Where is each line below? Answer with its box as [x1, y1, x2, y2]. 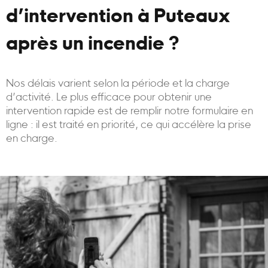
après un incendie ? [6, 36, 179, 55]
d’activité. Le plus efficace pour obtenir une [6, 93, 212, 103]
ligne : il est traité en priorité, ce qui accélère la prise [6, 120, 251, 131]
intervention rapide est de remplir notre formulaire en [6, 106, 253, 117]
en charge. [6, 134, 57, 145]
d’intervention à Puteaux [6, 8, 230, 28]
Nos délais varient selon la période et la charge [6, 79, 230, 90]
